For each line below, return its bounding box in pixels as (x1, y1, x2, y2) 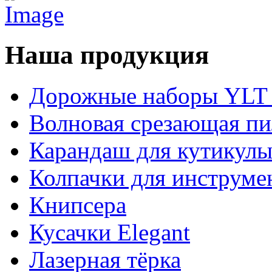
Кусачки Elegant (29, 219, 190, 245)
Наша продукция (5, 40, 209, 69)
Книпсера (29, 191, 126, 218)
